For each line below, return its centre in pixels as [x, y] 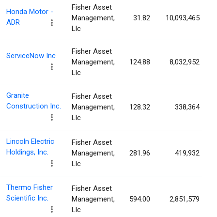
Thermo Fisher [30, 188]
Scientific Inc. [27, 198]
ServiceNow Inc [31, 56]
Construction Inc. [34, 106]
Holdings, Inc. [27, 152]
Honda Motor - [30, 12]
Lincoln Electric [30, 142]
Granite [18, 96]
